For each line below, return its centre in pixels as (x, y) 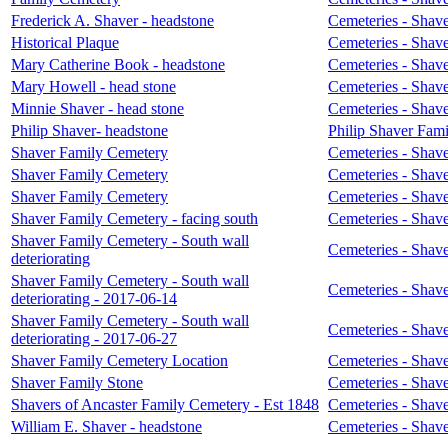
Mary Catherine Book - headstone (118, 64)
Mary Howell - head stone (93, 86)
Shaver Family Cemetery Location (119, 360)
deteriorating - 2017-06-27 (94, 338)
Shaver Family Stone (77, 382)
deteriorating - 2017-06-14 (94, 298)
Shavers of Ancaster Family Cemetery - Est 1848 (165, 404)
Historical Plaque (65, 42)
